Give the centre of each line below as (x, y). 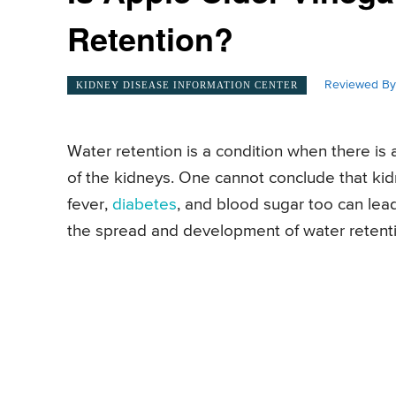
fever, (90, 205)
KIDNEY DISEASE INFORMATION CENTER (187, 84)
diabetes (145, 205)
